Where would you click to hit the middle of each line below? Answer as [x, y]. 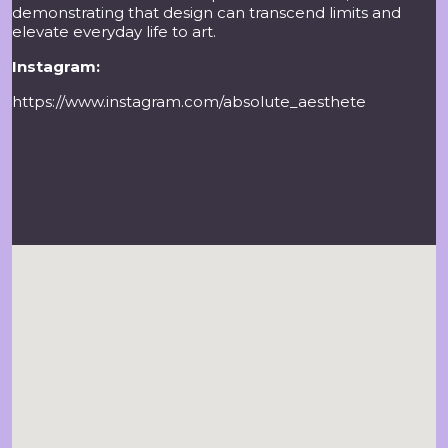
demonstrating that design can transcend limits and [206, 12]
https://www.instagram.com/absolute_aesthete [189, 101]
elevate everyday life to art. [114, 31]
